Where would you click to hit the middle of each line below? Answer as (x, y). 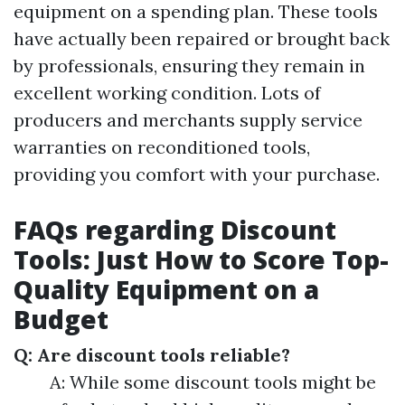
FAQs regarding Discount (175, 230)
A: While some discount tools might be (213, 382)
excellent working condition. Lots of (167, 93)
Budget (61, 320)
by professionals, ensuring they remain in (189, 66)
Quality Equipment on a (166, 290)
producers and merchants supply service (188, 120)
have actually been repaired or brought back (202, 39)
